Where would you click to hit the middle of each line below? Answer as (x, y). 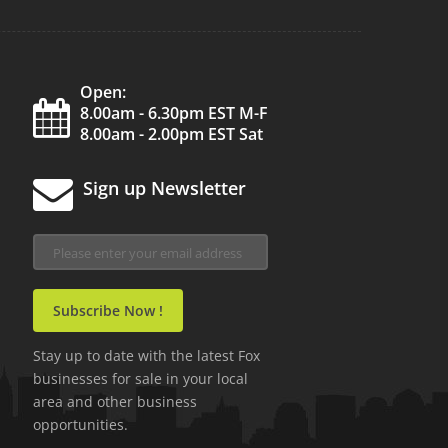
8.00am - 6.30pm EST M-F (174, 113)
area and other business (115, 402)
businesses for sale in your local (141, 379)
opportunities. (81, 425)
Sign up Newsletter (165, 188)
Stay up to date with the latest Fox (147, 356)
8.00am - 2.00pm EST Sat (172, 134)
